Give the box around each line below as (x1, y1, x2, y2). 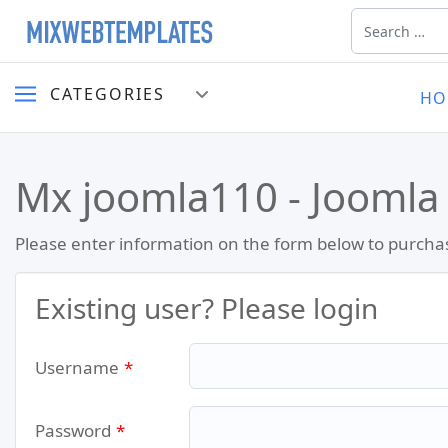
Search (350, 8, 396, 27)
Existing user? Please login (35, 289, 378, 327)
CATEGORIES (50, 82, 165, 105)
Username (35, 356, 119, 379)
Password (35, 419, 111, 442)
